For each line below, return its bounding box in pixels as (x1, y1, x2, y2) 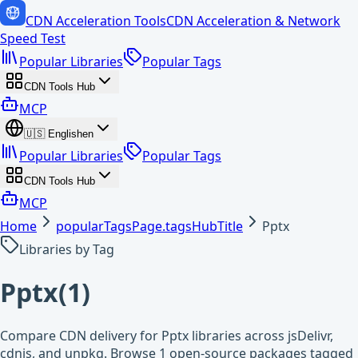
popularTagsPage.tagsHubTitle (56, 217, 243, 235)
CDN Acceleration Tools (26, 12, 166, 30)
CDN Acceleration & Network (166, 12, 340, 30)
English (48, 128, 82, 140)
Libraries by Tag (19, 241, 114, 258)
